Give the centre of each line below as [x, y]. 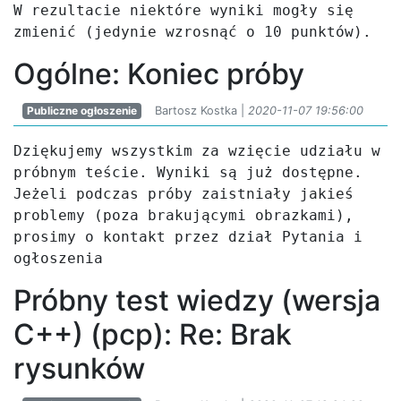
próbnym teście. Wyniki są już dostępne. [188, 172]
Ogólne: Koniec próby [159, 74]
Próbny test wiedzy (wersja [197, 300]
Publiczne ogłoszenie [81, 111]
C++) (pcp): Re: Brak [153, 334]
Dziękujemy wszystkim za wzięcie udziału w [197, 151]
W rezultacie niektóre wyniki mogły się [183, 10]
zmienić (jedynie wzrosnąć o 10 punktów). [192, 32]
